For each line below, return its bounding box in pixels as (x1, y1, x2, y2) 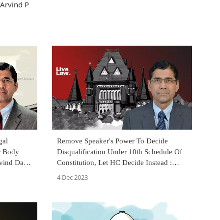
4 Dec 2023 (57, 173, 88, 182)
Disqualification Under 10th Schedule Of (57, 148, 182, 156)
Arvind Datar (57, 169, 97, 178)
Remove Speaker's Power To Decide (57, 137, 168, 145)
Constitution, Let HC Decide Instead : (57, 159, 172, 167)
